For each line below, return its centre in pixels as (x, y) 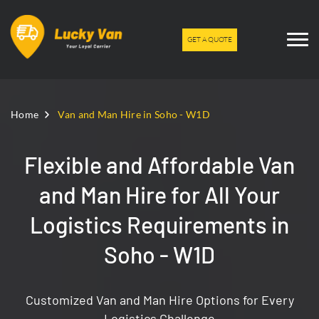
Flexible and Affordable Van (159, 164)
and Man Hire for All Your (159, 194)
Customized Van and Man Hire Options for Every (159, 300)
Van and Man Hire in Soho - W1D (134, 114)
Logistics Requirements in (159, 224)
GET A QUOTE (209, 39)
